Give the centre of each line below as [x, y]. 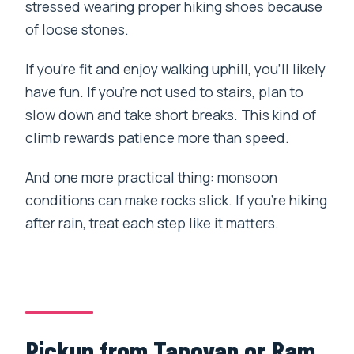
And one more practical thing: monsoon [152, 177]
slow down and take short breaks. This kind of [171, 114]
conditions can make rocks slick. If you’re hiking [177, 200]
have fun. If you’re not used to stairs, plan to [165, 91]
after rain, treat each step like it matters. [153, 222]
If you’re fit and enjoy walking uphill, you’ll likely [176, 68]
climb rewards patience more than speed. [158, 137]
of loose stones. [77, 29]
